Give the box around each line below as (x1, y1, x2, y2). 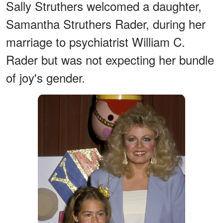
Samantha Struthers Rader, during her (6, 14, 206, 32)
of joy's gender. (6, 68, 85, 86)
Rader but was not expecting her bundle (6, 50, 214, 68)
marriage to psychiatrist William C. (6, 32, 185, 50)
